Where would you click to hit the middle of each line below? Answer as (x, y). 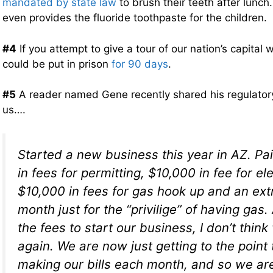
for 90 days (140, 64)
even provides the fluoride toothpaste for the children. (135, 18)
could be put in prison (57, 64)
